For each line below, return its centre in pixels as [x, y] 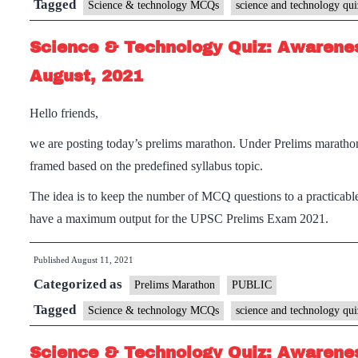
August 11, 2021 [102, 260]
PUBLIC [252, 285]
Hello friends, [64, 113]
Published [52, 260]
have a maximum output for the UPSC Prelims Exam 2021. [179, 219]
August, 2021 [86, 76]
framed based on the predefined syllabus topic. [146, 166]
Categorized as [80, 284]
